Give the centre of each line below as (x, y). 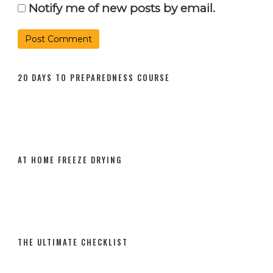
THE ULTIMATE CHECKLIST (73, 242)
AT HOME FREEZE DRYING (69, 159)
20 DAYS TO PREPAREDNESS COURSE (94, 77)
